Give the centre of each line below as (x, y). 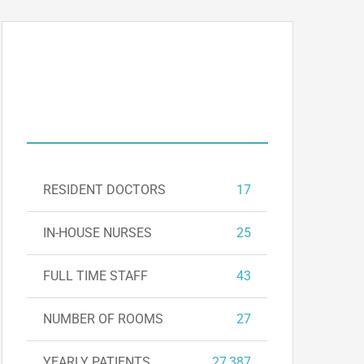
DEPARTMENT (160, 67)
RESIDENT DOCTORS (105, 190)
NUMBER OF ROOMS (104, 319)
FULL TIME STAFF (96, 276)
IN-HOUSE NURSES (98, 233)
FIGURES (148, 110)
